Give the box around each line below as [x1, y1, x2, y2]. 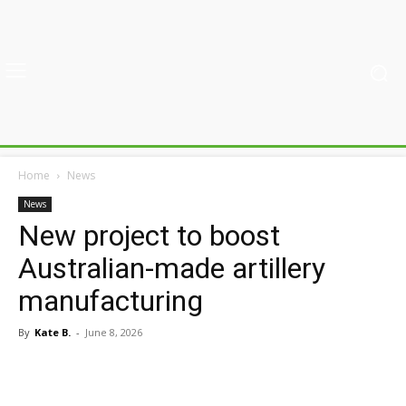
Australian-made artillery [18, 251, 325, 285]
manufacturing [18, 284, 203, 318]
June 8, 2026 [85, 325, 142, 339]
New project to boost [18, 218, 280, 253]
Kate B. [34, 325, 71, 339]
